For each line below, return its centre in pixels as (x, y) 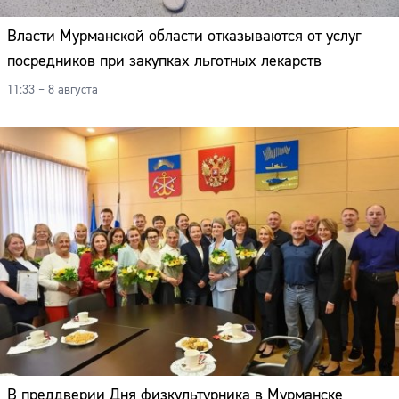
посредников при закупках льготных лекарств (164, 61)
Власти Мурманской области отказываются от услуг (184, 36)
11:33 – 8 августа (53, 90)
